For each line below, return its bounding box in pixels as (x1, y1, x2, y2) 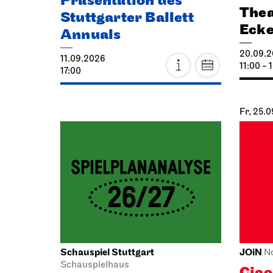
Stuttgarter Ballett (60, 9, 194, 27)
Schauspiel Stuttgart (60, 247, 154, 258)
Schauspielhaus (60, 260, 129, 270)
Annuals (60, 26, 121, 44)
